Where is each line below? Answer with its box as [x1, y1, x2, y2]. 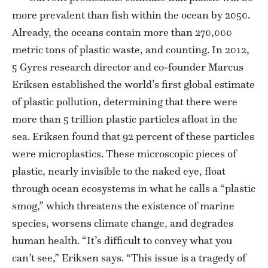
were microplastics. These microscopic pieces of [12, 147, 236, 160]
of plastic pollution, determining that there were [12, 95, 237, 108]
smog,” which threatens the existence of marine [12, 199, 234, 212]
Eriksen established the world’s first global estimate [12, 77, 255, 91]
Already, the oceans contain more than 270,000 [12, 25, 232, 39]
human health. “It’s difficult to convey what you [12, 233, 232, 247]
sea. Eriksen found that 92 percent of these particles [12, 129, 254, 143]
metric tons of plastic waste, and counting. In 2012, [12, 42, 249, 56]
